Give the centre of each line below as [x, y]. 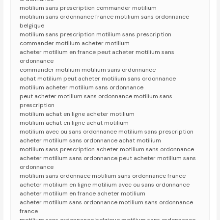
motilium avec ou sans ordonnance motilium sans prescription [107, 132]
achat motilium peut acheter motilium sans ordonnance [98, 79]
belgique [32, 26]
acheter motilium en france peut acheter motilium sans [97, 52]
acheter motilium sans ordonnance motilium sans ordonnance [107, 203]
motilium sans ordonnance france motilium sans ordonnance [105, 17]
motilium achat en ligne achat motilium [74, 123]
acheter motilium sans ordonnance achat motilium [91, 141]
